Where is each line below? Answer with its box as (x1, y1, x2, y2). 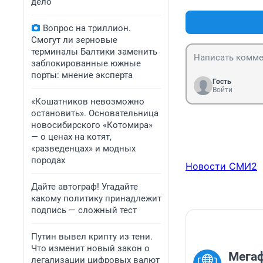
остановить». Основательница (31, 108, 159, 119)
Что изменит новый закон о (31, 243, 150, 254)
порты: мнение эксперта (31, 70, 133, 80)
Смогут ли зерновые (31, 35, 117, 45)
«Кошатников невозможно (31, 96, 144, 107)
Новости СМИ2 (186, 160, 257, 173)
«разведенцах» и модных (31, 143, 136, 154)
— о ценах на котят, (31, 131, 112, 142)
